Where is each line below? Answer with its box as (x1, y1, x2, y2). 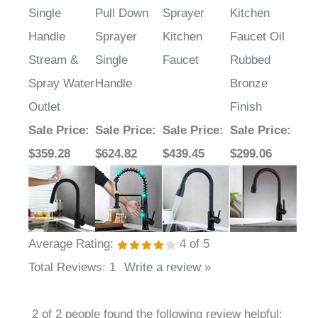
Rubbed (230, 53, 270, 67)
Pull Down (95, 6, 148, 21)
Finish (230, 100, 262, 114)
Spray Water (28, 77, 94, 91)
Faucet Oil (230, 30, 285, 44)
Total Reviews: (28, 261, 109, 275)
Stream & (28, 53, 78, 67)
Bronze (230, 77, 268, 91)
